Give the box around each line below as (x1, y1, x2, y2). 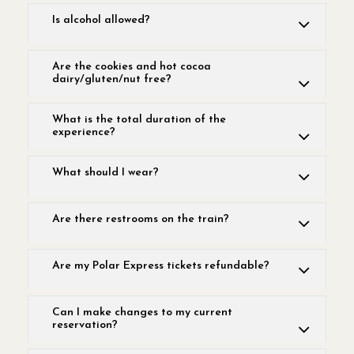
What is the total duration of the (52, 114, 226, 126)
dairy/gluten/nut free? (52, 73, 171, 85)
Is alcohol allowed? (52, 14, 150, 26)
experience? (52, 126, 115, 138)
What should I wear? (52, 167, 159, 179)
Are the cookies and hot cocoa (52, 61, 211, 73)
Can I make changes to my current (52, 307, 232, 318)
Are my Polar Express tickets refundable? (52, 260, 269, 272)
